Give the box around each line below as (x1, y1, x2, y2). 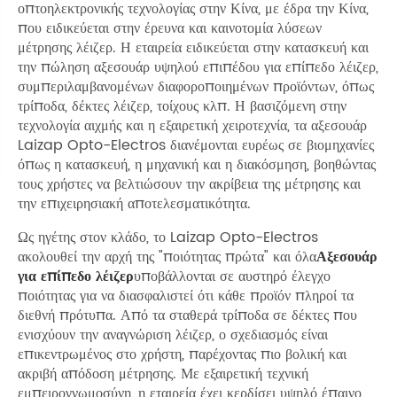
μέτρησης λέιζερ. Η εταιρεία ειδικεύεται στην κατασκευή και (18, 35, 369, 59)
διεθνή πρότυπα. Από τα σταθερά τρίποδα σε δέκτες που (18, 303, 357, 327)
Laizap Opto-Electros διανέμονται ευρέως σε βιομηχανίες (18, 133, 374, 157)
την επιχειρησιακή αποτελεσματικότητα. (18, 191, 251, 215)
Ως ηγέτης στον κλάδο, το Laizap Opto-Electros (18, 225, 318, 249)
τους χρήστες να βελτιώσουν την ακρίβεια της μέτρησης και (18, 172, 361, 196)
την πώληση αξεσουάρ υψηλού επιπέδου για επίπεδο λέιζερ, (18, 55, 378, 79)
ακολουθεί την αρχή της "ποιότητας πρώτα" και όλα (18, 245, 316, 269)
